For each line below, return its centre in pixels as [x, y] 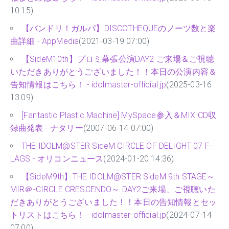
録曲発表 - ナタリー [47, 128]
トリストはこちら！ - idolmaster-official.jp [88, 215]
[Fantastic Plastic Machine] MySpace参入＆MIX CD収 [119, 116]
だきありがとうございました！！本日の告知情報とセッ [114, 202]
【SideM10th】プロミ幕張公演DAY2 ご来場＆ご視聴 [118, 59]
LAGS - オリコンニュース [57, 159]
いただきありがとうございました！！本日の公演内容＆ [113, 72]
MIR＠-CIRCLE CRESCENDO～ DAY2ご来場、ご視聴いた [113, 190]
